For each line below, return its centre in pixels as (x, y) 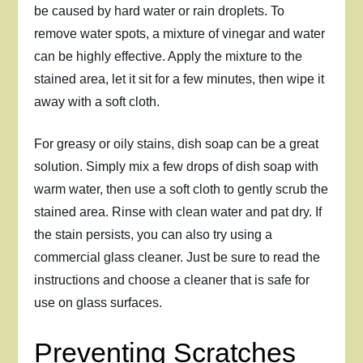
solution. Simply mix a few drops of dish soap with (177, 167)
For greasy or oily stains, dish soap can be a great (177, 144)
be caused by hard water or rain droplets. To (160, 11)
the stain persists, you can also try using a (154, 235)
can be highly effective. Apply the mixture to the (169, 56)
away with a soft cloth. (97, 102)
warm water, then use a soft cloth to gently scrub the (181, 189)
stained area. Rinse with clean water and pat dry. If (178, 212)
